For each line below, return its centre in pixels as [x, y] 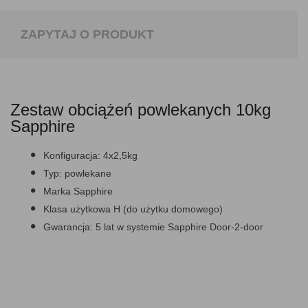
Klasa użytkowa [77, 209]
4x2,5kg [119, 155]
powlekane [87, 173]
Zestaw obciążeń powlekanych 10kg [141, 110]
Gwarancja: [69, 227]
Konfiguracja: [72, 155]
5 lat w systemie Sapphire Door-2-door [179, 227]
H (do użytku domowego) [167, 209]
